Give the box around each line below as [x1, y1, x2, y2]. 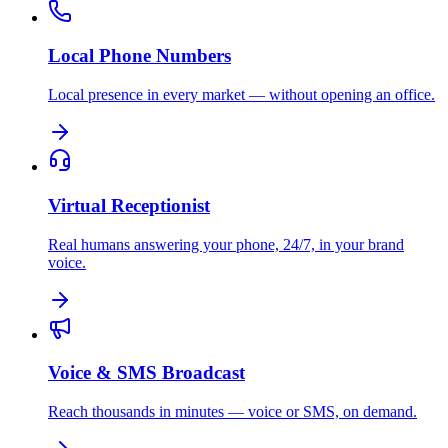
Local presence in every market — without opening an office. [48, 86, 435, 104]
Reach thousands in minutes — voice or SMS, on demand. [48, 403, 417, 421]
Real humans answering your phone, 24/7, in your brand [48, 235, 404, 253]
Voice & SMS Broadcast [48, 362, 245, 384]
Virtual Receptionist [48, 194, 210, 216]
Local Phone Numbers [48, 45, 231, 67]
